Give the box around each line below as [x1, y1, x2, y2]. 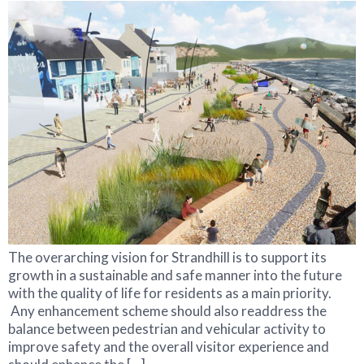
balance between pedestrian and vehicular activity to [8, 319, 326, 337]
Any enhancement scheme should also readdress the [8, 301, 327, 319]
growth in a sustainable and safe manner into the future [8, 266, 342, 284]
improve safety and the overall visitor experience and [8, 337, 329, 355]
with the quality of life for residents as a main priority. [8, 284, 331, 301]
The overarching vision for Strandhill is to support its [8, 248, 327, 266]
